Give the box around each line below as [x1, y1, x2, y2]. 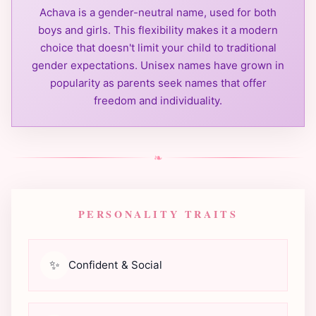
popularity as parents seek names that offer [49, 75, 267, 90]
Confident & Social [68, 257, 162, 272]
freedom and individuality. [94, 93, 222, 107]
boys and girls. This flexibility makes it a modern [38, 23, 278, 37]
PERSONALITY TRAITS [78, 206, 238, 221]
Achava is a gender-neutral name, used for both [39, 5, 276, 19]
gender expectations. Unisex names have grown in [32, 58, 284, 72]
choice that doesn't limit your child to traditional [39, 40, 276, 54]
